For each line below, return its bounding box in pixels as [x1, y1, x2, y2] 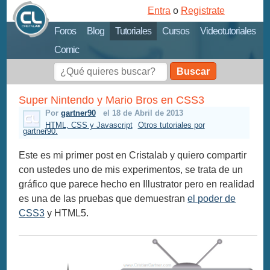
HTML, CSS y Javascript [45, 121, 133, 130]
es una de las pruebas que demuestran [19, 193, 188, 204]
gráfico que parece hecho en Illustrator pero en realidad [19, 178, 255, 189]
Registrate [180, 5, 225, 16]
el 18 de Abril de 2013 [102, 108, 183, 118]
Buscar [176, 66, 210, 77]
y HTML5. [45, 207, 89, 218]
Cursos [162, 26, 190, 36]
